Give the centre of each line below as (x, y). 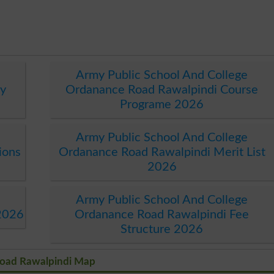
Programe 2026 (162, 104)
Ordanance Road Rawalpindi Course (162, 90)
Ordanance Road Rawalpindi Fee (162, 214)
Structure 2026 (162, 229)
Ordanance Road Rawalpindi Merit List (162, 152)
